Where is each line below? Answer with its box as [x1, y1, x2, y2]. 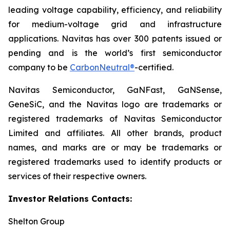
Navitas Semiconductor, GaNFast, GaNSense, [8, 85, 222, 95]
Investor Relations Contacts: [8, 194, 132, 204]
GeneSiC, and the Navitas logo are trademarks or [8, 99, 222, 110]
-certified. [135, 62, 174, 73]
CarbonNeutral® [70, 62, 135, 73]
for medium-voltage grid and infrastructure [8, 19, 222, 30]
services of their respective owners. [8, 171, 146, 182]
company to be [8, 62, 70, 73]
